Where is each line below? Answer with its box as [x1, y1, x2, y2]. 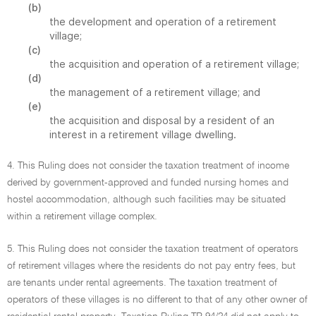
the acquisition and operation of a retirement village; [49, 58, 299, 70]
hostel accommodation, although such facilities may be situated [7, 195, 286, 205]
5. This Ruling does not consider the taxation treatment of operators [7, 244, 298, 254]
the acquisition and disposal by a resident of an [49, 114, 274, 126]
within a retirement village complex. [7, 212, 157, 221]
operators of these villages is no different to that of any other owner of [7, 295, 308, 305]
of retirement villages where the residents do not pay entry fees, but [7, 261, 296, 271]
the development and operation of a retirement [49, 16, 276, 28]
